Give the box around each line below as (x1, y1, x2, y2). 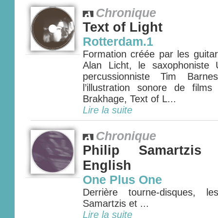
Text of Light (83, 20, 163, 35)
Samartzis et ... (83, 198, 149, 209)
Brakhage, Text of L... (83, 93, 176, 104)
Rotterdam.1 (83, 35, 153, 48)
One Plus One (83, 173, 162, 186)
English (83, 158, 131, 173)
